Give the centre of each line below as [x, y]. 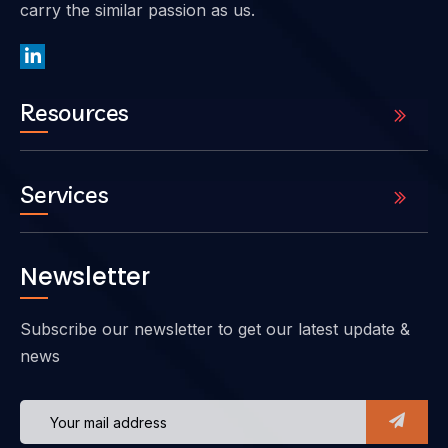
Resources [75, 112]
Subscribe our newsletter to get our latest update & [215, 329]
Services [64, 194]
